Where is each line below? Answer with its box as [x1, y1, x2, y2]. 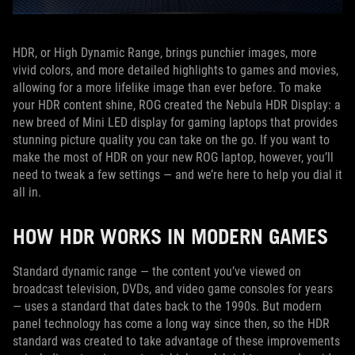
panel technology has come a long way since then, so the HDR [13, 316, 330, 331]
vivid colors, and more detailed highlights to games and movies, [13, 63, 338, 78]
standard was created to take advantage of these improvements [13, 334, 340, 349]
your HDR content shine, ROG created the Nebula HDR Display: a [13, 97, 341, 113]
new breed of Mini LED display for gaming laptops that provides [13, 115, 338, 130]
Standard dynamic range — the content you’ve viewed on [13, 264, 301, 279]
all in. [13, 185, 44, 200]
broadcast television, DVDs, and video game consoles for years [13, 281, 333, 296]
